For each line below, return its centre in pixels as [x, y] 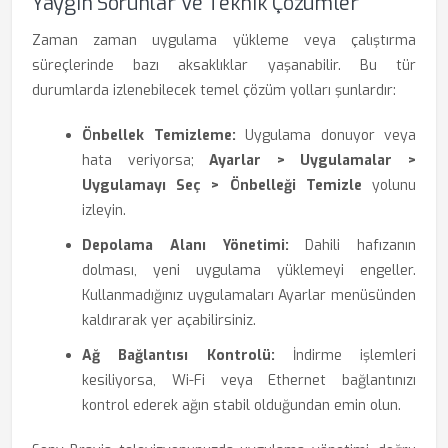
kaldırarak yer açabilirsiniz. [169, 320]
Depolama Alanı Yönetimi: [185, 245]
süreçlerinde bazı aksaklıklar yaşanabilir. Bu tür [224, 65]
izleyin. [104, 210]
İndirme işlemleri [345, 355]
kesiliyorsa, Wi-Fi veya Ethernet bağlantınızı [249, 380]
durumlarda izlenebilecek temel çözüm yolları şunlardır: [214, 90]
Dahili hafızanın [352, 245]
